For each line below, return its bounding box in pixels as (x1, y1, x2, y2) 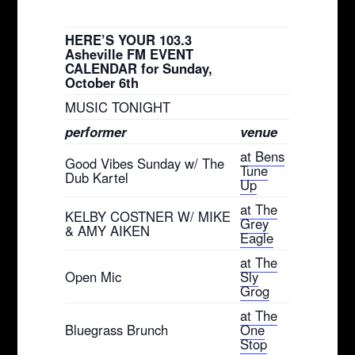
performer (65, 121, 127, 141)
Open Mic (65, 266, 122, 286)
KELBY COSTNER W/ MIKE (65, 206, 231, 226)
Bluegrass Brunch (65, 319, 169, 339)
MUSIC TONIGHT (65, 97, 171, 116)
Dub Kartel (65, 167, 129, 187)
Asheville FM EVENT (65, 44, 194, 63)
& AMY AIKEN (65, 220, 151, 240)
